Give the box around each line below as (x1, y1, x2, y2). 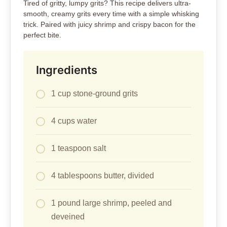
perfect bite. (23, 31, 61, 40)
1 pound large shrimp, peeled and (51, 199, 172, 208)
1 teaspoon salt (51, 144, 106, 153)
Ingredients (36, 63, 97, 77)
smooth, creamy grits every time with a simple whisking (23, 10, 199, 18)
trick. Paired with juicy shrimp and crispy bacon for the (23, 20, 196, 29)
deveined (51, 212, 85, 221)
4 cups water (51, 117, 97, 126)
